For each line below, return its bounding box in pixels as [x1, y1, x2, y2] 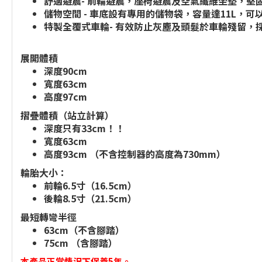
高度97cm [44, 89, 87, 104]
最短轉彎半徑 [20, 210, 77, 224]
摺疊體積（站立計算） [20, 108, 114, 122]
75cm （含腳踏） [44, 236, 118, 250]
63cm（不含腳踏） [44, 223, 125, 237]
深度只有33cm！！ [44, 121, 125, 135]
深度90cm [44, 64, 87, 78]
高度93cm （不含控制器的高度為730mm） [44, 147, 226, 161]
